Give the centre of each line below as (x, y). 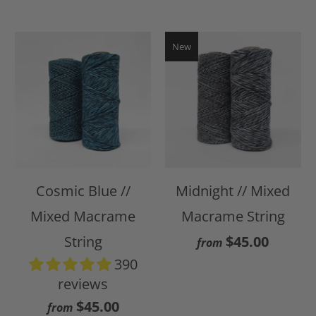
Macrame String (233, 216)
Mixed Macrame (83, 216)
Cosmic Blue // (83, 190)
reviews (83, 284)
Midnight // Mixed (233, 190)
